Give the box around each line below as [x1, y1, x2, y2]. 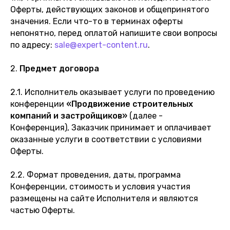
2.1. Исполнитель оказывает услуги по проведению [10, 87, 215, 97]
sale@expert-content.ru [54, 40, 148, 50]
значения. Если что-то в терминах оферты [10, 16, 183, 26]
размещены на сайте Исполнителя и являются [10, 194, 198, 203]
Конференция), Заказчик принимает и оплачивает [10, 123, 212, 132]
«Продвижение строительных [66, 99, 193, 109]
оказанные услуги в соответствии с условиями [10, 135, 202, 144]
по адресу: [10, 40, 54, 50]
